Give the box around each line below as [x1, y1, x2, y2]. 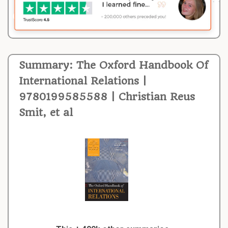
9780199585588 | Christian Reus [19, 90, 195, 103]
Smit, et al [19, 106, 73, 119]
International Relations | [19, 74, 147, 87]
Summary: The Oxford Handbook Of [19, 59, 208, 71]
